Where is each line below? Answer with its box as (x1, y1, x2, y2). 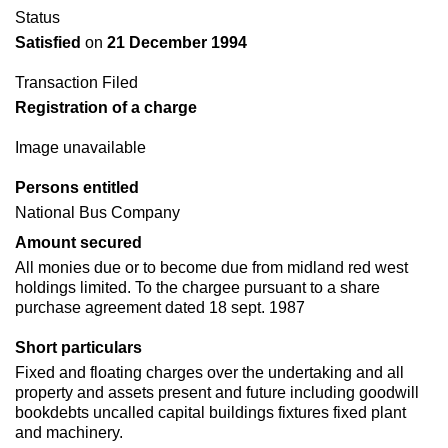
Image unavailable (15, 139, 146, 156)
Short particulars (15, 339, 142, 356)
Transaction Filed (15, 74, 138, 91)
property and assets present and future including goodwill (15, 384, 419, 401)
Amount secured (15, 234, 142, 251)
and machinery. (15, 424, 123, 441)
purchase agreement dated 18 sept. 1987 (15, 299, 305, 316)
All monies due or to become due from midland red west (15, 259, 408, 276)
